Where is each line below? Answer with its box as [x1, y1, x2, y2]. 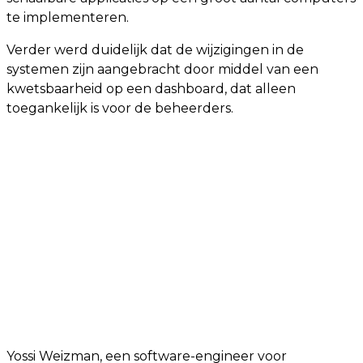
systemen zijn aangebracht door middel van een [6, 62, 318, 78]
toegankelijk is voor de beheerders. [6, 100, 233, 117]
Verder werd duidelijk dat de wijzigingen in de [6, 42, 304, 58]
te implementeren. [6, 10, 129, 26]
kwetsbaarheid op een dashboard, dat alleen [6, 81, 296, 97]
